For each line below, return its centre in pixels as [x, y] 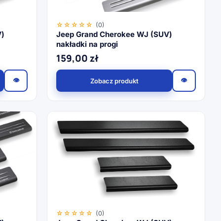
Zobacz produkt [114, 81]
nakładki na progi [87, 44]
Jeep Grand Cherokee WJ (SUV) [114, 34]
